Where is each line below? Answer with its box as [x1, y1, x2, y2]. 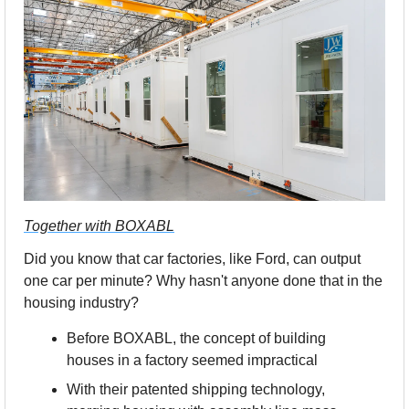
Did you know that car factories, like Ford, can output [24, 251, 361, 267]
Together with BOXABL [24, 218, 174, 235]
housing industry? [24, 295, 139, 311]
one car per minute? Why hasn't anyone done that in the [24, 273, 383, 289]
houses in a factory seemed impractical [67, 352, 318, 369]
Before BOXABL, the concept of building [67, 330, 326, 347]
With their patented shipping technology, [67, 382, 325, 398]
